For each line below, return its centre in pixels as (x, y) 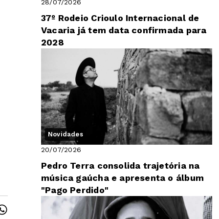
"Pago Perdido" (75, 190)
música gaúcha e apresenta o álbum (122, 178)
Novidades (66, 134)
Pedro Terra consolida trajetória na (120, 166)
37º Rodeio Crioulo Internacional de (120, 18)
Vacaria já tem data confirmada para (124, 30)
